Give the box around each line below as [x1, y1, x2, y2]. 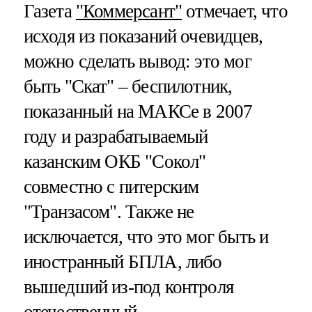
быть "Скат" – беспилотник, [23, 75, 233, 97]
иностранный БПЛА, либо [23, 251, 222, 272]
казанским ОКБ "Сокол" [23, 150, 206, 172]
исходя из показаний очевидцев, [23, 25, 263, 47]
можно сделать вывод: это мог [23, 50, 251, 72]
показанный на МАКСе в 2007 [23, 100, 253, 122]
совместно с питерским [23, 175, 199, 197]
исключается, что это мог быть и [23, 226, 269, 247]
